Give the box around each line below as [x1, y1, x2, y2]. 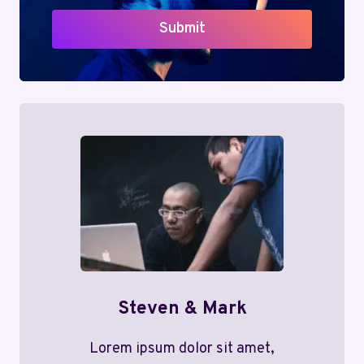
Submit [158, 19, 206, 38]
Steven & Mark [117, 297, 247, 321]
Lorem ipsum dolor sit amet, [89, 339, 275, 358]
